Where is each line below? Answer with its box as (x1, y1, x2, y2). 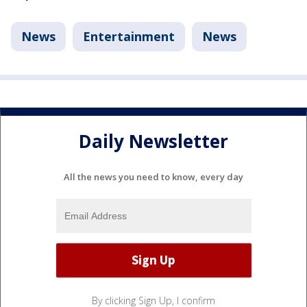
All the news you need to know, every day (64, 170, 243, 183)
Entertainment (83, 27, 175, 45)
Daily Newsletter (79, 129, 228, 154)
